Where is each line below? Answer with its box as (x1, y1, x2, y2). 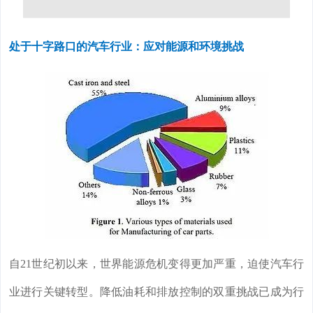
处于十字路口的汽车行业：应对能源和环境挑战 (9, 41, 244, 53)
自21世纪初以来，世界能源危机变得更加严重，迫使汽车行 (9, 258, 304, 270)
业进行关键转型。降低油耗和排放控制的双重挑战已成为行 (9, 286, 304, 298)
